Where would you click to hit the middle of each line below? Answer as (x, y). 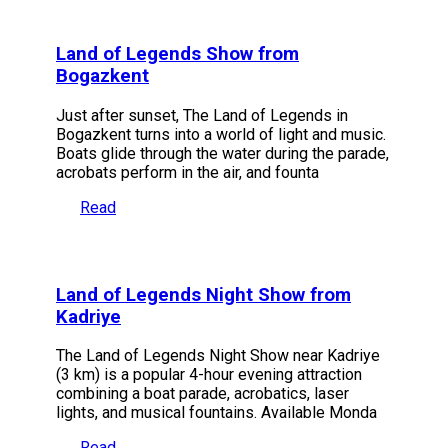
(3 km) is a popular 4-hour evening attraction (209, 375)
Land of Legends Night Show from (203, 294)
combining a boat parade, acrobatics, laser (202, 394)
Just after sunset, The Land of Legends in (202, 116)
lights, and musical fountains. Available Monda (216, 413)
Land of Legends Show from (177, 54)
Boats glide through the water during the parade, (222, 154)
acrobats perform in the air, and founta (187, 173)
